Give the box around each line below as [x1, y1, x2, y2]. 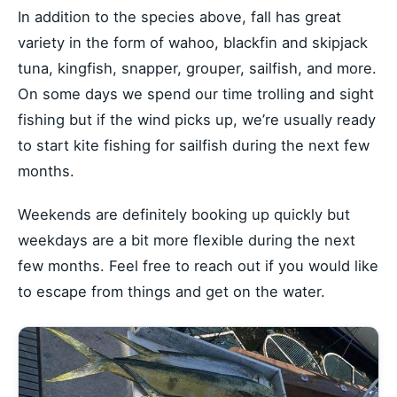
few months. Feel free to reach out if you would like [18, 256, 378, 275]
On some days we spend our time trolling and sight [18, 85, 374, 104]
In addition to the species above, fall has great [18, 8, 341, 27]
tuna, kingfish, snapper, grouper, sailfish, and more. [18, 59, 377, 78]
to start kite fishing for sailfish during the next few [18, 136, 370, 155]
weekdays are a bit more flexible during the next [18, 230, 355, 249]
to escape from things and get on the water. [18, 282, 325, 300]
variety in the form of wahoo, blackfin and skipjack [18, 34, 368, 52]
